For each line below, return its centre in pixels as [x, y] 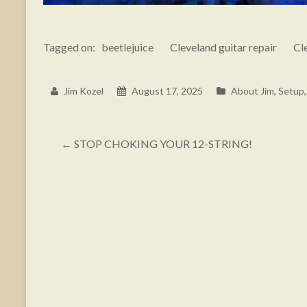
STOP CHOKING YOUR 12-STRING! [162, 143]
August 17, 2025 [167, 90]
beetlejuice [127, 47]
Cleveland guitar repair [223, 47]
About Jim [253, 90]
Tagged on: [70, 47]
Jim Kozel [84, 90]
